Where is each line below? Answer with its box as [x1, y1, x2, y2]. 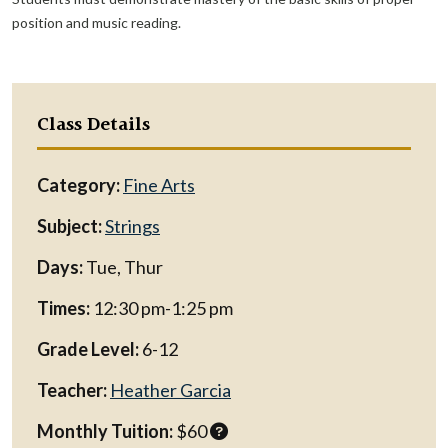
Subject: [37, 215, 102, 237]
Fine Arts [123, 174, 195, 196]
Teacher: [37, 379, 107, 401]
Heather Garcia [110, 379, 231, 401]
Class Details [37, 109, 150, 141]
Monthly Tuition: [37, 420, 173, 442]
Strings [105, 215, 160, 237]
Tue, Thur [83, 256, 163, 278]
